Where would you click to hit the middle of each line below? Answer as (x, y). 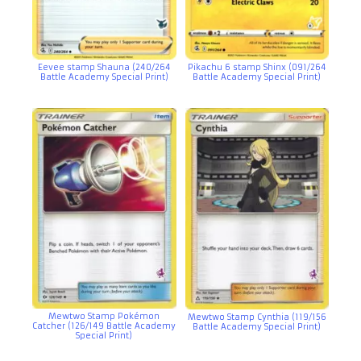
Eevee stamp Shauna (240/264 (104, 67)
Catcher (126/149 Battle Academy (104, 326)
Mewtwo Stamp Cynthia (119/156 (257, 317)
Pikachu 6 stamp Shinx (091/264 (257, 67)
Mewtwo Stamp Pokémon (104, 316)
